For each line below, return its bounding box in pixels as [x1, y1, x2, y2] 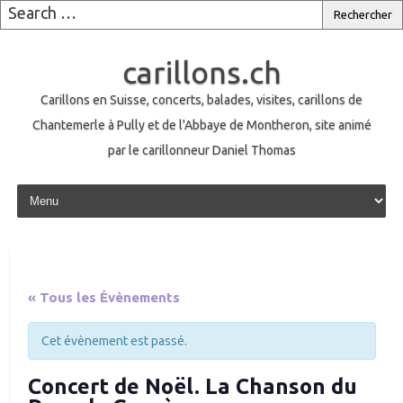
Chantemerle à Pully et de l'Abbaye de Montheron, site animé [31, 118, 372, 132]
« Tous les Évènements [28, 290, 180, 305]
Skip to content [13, 180, 98, 194]
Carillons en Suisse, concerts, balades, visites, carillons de [40, 93, 363, 107]
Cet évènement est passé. [41, 334, 187, 348]
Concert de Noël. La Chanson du [28, 374, 357, 398]
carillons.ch [121, 55, 282, 89]
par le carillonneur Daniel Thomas [107, 143, 296, 157]
